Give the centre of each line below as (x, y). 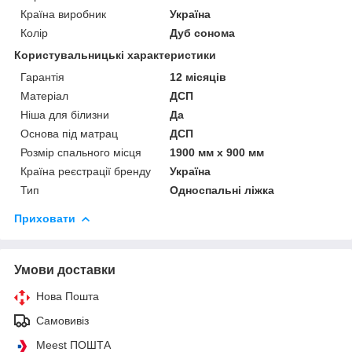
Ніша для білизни (65, 114)
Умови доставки (65, 269)
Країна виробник (63, 14)
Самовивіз (62, 320)
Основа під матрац (69, 133)
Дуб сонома (203, 33)
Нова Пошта (68, 296)
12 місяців (198, 77)
